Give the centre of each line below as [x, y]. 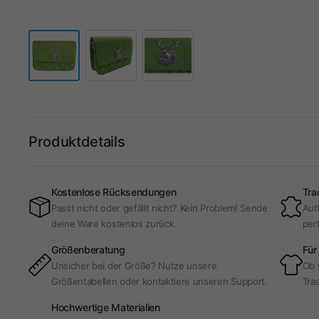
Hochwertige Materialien [106, 307]
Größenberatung [88, 250]
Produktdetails [77, 142]
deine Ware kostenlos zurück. [114, 224]
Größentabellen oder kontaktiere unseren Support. [159, 281]
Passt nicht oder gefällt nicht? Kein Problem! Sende [159, 208]
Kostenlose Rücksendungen [114, 192]
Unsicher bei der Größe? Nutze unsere [134, 266]
